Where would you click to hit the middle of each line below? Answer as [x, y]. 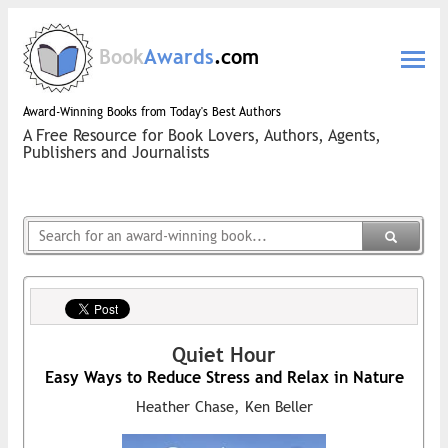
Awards [179, 56]
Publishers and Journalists [116, 152]
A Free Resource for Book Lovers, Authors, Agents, [202, 135]
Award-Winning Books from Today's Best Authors [152, 112]
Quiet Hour [224, 354]
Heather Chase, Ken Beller [224, 406]
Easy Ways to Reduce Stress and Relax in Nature [224, 377]
